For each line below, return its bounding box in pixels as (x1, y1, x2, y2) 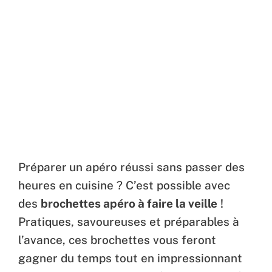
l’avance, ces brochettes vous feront (18, 233, 216, 246)
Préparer (18, 160, 67, 174)
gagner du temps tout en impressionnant (18, 251, 242, 265)
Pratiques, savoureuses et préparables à (18, 214, 239, 228)
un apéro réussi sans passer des (69, 160, 245, 174)
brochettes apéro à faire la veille (41, 196, 217, 210)
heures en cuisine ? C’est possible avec (18, 178, 230, 192)
